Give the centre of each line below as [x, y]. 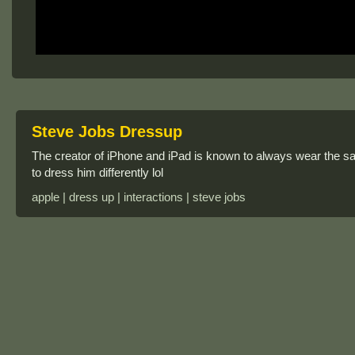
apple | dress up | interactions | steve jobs [139, 197]
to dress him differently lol [97, 172]
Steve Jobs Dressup [107, 132]
